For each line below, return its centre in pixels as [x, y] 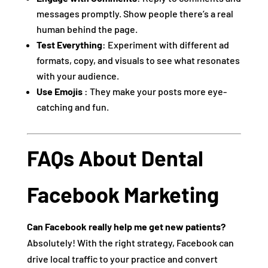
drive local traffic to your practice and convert [122, 259]
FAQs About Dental [115, 158]
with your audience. [77, 76]
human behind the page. [87, 29]
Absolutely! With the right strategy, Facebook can [130, 243]
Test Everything [69, 45]
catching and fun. [72, 107]
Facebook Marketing [123, 194]
